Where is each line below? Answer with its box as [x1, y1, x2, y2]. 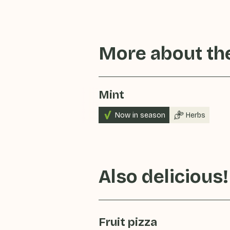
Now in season [115, 110, 165, 120]
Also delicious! [99, 166, 228, 188]
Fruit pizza [99, 216, 157, 229]
